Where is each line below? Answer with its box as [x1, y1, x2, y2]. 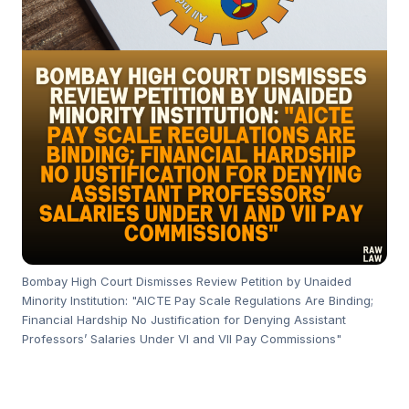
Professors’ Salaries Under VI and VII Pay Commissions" [22, 330, 341, 346]
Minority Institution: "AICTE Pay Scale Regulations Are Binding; [22, 292, 373, 308]
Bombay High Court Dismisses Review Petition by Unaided [22, 273, 351, 288]
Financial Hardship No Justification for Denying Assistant [22, 311, 346, 327]
